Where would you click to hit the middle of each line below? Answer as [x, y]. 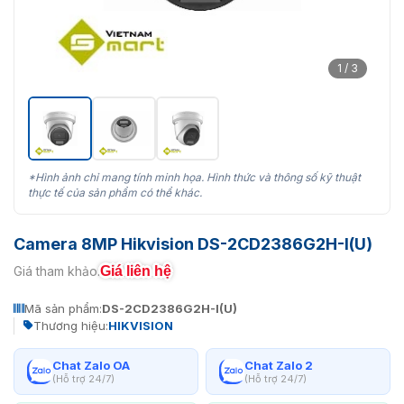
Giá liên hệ [136, 271]
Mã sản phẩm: [63, 308]
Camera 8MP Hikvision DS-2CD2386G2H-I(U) [193, 243]
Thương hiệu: [71, 325]
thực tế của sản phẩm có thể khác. [115, 192]
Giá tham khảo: [57, 271]
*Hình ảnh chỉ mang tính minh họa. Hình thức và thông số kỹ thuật [194, 177]
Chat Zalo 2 [279, 365]
